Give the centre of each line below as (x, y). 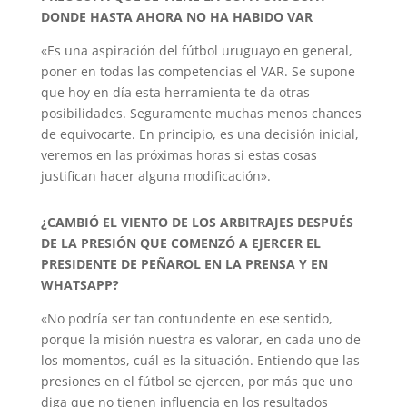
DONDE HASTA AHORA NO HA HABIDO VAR (176, 17)
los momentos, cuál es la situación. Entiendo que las (200, 360)
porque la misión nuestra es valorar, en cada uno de (200, 339)
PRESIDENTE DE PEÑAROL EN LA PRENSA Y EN (184, 264)
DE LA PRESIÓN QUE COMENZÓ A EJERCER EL (180, 243)
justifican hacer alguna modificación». (155, 176)
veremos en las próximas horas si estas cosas (179, 155)
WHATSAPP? (79, 285)
